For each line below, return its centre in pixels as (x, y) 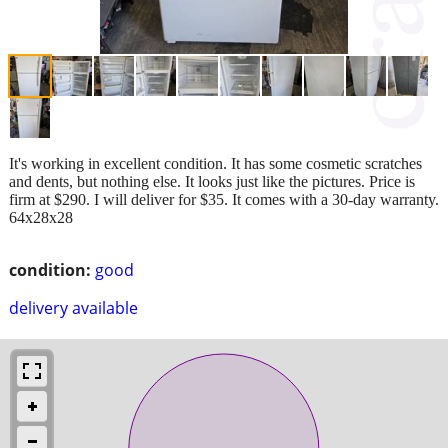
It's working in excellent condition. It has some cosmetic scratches (215, 163)
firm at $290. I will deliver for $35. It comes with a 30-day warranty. (224, 199)
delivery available (73, 307)
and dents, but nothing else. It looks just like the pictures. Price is (212, 181)
